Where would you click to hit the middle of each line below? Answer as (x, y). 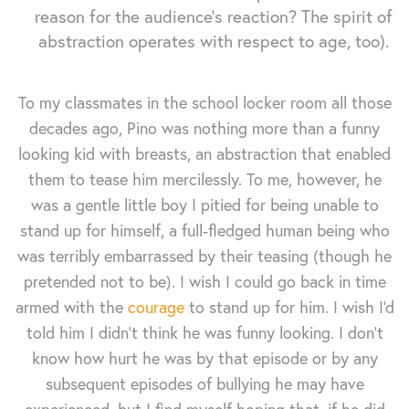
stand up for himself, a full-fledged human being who (204, 230)
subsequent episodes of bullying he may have (204, 383)
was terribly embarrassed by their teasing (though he (204, 256)
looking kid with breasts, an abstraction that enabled (204, 153)
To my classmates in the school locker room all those (204, 102)
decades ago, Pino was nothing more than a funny (204, 128)
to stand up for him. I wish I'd (289, 307)
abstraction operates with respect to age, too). (214, 41)
